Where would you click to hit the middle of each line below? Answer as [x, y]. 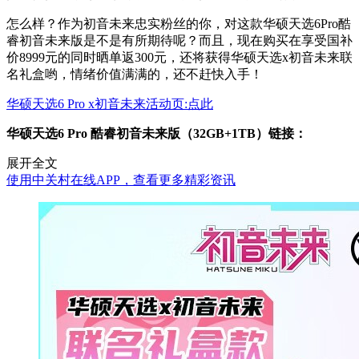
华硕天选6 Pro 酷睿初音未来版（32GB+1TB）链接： [157, 134]
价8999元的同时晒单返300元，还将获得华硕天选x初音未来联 [179, 58]
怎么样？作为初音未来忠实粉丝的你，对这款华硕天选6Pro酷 [179, 24]
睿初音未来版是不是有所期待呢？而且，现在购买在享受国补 [179, 41]
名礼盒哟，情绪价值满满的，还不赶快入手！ [135, 75]
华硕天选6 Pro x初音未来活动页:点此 [110, 104]
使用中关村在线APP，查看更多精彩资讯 [121, 180]
